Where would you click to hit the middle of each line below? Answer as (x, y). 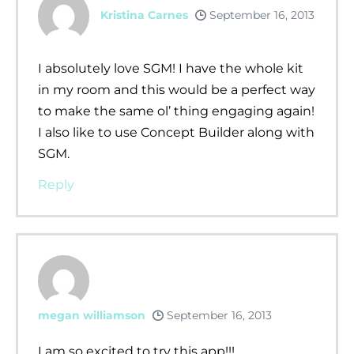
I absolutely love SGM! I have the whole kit (171, 68)
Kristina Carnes (144, 15)
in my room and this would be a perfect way (177, 89)
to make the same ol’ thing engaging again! (176, 111)
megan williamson (92, 315)
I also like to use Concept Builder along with (176, 132)
